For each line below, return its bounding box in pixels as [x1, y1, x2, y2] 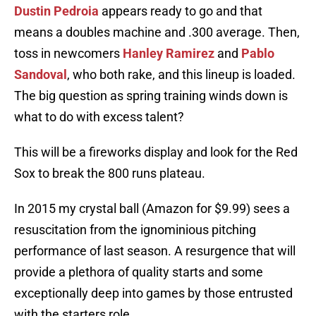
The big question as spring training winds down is [14, 88, 288, 104]
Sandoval [14, 67, 67, 83]
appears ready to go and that [99, 4, 262, 19]
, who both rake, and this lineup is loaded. [67, 67, 296, 83]
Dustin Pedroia [14, 4, 99, 19]
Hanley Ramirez [123, 46, 214, 61]
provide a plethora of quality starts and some [14, 265, 263, 280]
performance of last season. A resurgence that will [14, 243, 296, 259]
